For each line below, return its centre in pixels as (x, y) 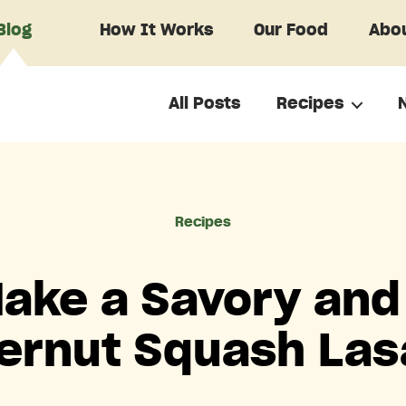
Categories (248, 215)
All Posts (204, 104)
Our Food (290, 31)
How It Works (156, 31)
